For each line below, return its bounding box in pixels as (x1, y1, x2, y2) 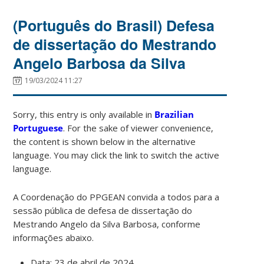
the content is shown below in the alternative (13, 135, 196, 147)
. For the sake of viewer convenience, (63, 121, 214, 134)
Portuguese (13, 121, 64, 134)
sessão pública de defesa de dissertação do (13, 204, 193, 216)
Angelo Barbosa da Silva (13, 52, 186, 74)
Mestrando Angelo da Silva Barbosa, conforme (13, 217, 201, 230)
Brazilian (154, 108, 194, 120)
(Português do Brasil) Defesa (13, 14, 215, 36)
